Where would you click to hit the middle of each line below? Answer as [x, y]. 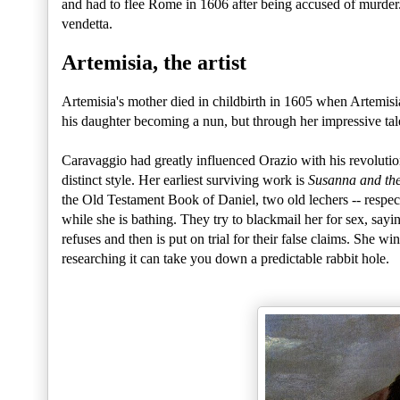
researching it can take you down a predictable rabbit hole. [225, 259]
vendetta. [87, 24]
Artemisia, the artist [154, 63]
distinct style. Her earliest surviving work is [185, 180]
